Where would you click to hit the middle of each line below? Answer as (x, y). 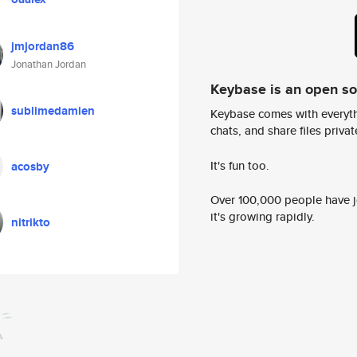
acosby (30, 167)
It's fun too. (240, 165)
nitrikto (31, 222)
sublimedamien (53, 111)
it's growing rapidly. (263, 217)
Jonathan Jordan (49, 64)
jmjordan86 (43, 46)
